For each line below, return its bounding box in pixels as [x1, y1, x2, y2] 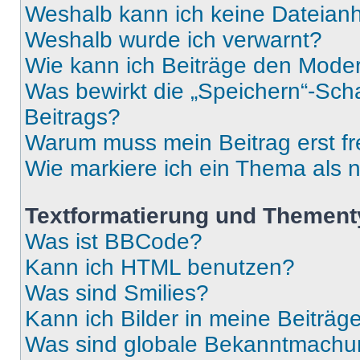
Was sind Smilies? [25, 280, 209, 305]
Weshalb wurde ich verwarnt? [25, 27, 322, 52]
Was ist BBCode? [25, 229, 202, 254]
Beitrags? [24, 104, 121, 129]
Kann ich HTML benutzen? [25, 255, 295, 280]
